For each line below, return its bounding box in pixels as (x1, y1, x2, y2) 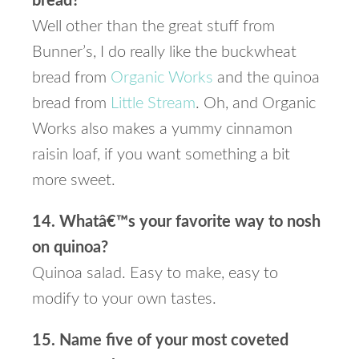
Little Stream (111, 95, 196, 111)
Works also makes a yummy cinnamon (32, 121, 292, 137)
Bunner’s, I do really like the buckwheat (32, 44, 296, 60)
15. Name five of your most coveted (32, 333, 288, 349)
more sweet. (32, 172, 115, 188)
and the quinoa (213, 70, 320, 86)
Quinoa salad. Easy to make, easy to (32, 265, 278, 281)
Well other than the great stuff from (32, 18, 275, 34)
